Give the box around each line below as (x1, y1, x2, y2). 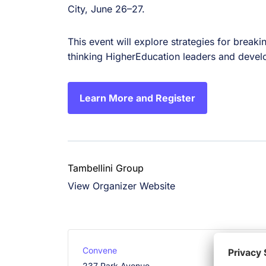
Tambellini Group (68, 162, 144, 175)
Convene (83, 245, 118, 256)
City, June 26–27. (68, 3, 145, 15)
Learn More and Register (80, 91, 196, 104)
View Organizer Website (68, 180, 176, 192)
